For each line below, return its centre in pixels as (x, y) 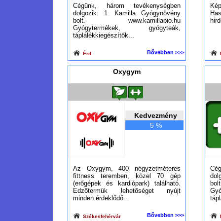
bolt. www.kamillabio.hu (127, 20)
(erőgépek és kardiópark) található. (127, 183)
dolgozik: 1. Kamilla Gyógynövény (127, 13)
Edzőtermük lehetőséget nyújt (127, 191)
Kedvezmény (156, 115)
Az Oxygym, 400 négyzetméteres (127, 168)
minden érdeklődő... (101, 198)
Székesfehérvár (101, 216)
